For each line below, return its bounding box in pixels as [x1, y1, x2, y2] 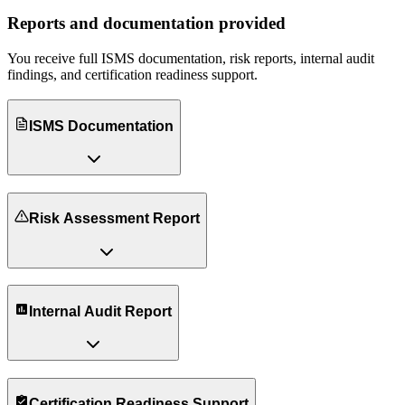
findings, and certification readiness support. [7, 66, 258, 82]
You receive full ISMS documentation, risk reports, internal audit [7, 50, 374, 66]
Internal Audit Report [28, 303, 172, 319]
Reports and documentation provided [7, 13, 286, 33]
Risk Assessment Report [28, 211, 200, 226]
